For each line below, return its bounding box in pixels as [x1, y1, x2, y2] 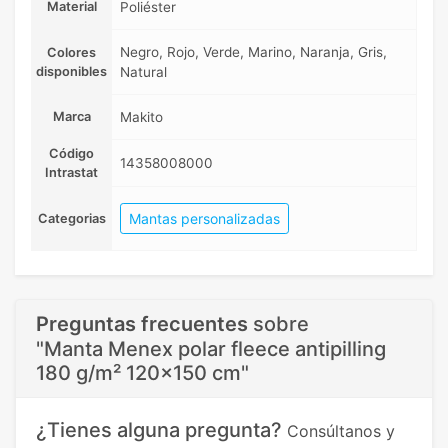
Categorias [37, 211, 106, 227]
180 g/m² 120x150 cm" [36, 361, 249, 386]
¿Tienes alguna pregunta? [36, 418, 287, 443]
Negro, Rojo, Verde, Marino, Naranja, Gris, [120, 44, 387, 61]
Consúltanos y [287, 421, 395, 442]
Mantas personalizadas [129, 210, 280, 228]
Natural [120, 64, 167, 81]
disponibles [36, 64, 107, 80]
